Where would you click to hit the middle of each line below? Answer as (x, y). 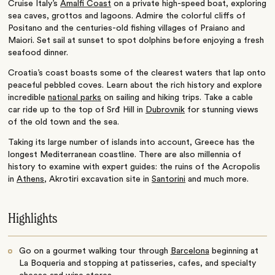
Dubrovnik (165, 110)
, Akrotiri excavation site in (98, 179)
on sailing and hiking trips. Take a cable (177, 97)
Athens (31, 179)
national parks (75, 97)
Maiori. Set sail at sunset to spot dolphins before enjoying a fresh (136, 40)
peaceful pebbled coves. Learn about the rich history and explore (135, 85)
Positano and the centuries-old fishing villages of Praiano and (127, 28)
